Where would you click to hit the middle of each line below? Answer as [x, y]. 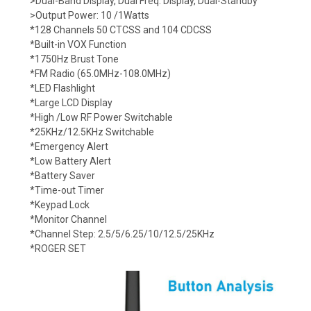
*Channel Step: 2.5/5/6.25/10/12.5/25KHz [122, 234]
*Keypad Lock [60, 204]
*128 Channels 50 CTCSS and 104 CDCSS [121, 30]
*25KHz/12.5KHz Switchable [92, 132]
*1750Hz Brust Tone [74, 59]
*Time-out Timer [67, 190]
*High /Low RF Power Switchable [101, 117]
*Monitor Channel [68, 219]
